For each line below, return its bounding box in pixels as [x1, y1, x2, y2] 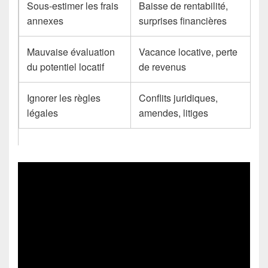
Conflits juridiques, [139, 90, 218, 105]
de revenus [139, 59, 187, 74]
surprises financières [139, 13, 227, 28]
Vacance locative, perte [139, 44, 238, 59]
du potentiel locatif [27, 59, 105, 74]
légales [27, 105, 59, 120]
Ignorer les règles [27, 90, 101, 105]
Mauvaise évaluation [27, 44, 115, 59]
